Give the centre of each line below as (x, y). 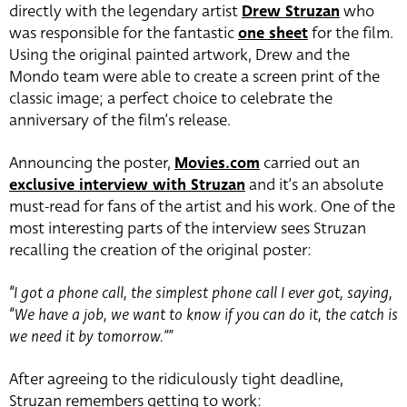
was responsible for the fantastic (124, 34)
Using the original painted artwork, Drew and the (179, 55)
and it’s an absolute (314, 185)
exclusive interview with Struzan (127, 185)
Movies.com (217, 164)
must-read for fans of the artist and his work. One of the (202, 207)
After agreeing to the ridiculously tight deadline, (176, 380)
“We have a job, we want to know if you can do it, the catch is (203, 315)
